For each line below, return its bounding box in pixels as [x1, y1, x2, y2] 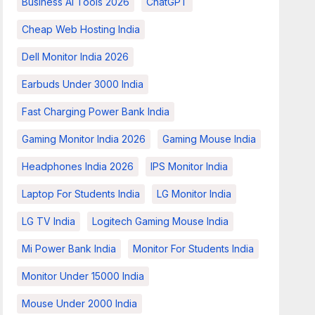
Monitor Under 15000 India [22, 270, 145, 282]
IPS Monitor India [150, 160, 229, 172]
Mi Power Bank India [22, 243, 117, 255]
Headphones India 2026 [22, 160, 134, 172]
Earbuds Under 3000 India [22, 78, 144, 90]
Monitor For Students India [133, 243, 255, 255]
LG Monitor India [157, 188, 232, 200]
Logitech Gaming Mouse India [92, 215, 229, 227]
